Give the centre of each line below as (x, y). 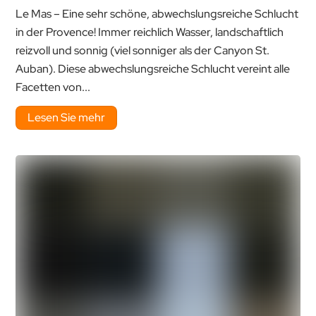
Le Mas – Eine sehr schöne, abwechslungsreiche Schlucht (157, 13)
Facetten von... (53, 87)
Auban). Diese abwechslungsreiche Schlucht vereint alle (153, 68)
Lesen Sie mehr (67, 117)
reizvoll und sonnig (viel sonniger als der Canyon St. (143, 50)
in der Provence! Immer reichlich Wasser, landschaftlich (150, 32)
